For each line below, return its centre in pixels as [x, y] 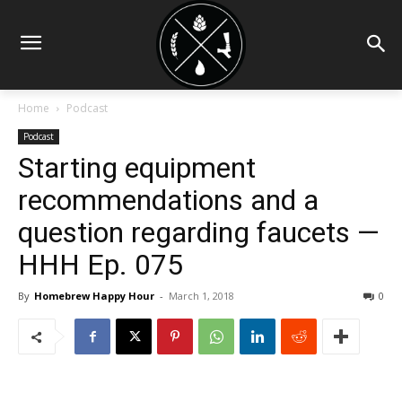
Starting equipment [137, 168]
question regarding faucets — [199, 232]
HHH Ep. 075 [100, 265]
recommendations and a [168, 200]
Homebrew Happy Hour [94, 296]
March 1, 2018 [201, 296]
